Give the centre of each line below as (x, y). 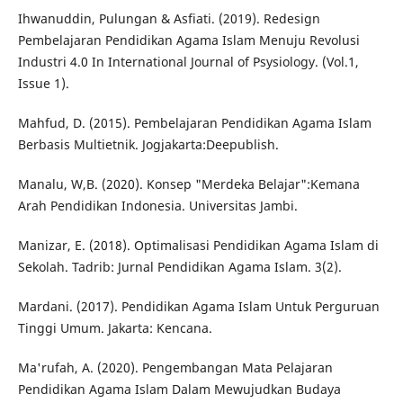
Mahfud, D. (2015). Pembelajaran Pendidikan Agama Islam (194, 123)
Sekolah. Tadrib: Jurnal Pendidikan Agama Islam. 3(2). (179, 267)
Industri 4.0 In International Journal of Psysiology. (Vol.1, (188, 62)
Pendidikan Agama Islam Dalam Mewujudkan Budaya (179, 390)
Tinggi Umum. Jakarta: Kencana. (115, 328)
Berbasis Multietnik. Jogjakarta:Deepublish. (148, 145)
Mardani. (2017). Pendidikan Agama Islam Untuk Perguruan (198, 307)
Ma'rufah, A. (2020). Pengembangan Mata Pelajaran (175, 368)
